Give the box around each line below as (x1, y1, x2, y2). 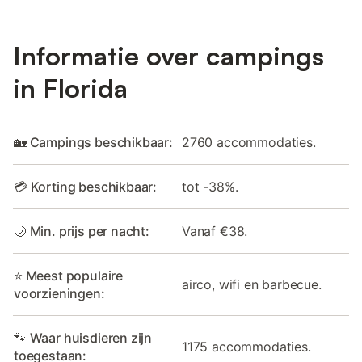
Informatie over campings (13, 39, 324, 72)
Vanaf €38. (182, 222, 248, 239)
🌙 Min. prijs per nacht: (14, 222, 149, 239)
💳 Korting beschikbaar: (14, 178, 158, 195)
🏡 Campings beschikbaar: (14, 133, 173, 150)
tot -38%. (182, 178, 238, 195)
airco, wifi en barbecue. (182, 276, 322, 293)
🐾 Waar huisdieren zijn (14, 329, 153, 346)
